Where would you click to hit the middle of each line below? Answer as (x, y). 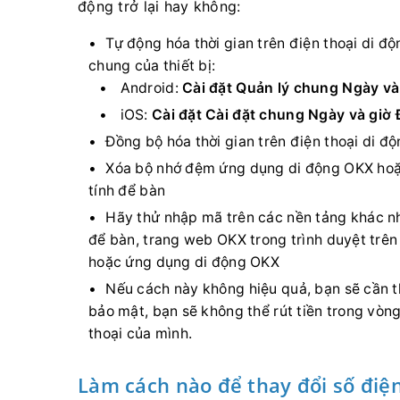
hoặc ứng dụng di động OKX (184, 262)
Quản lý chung (287, 88)
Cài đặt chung (255, 115)
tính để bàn (127, 191)
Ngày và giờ (350, 115)
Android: (151, 88)
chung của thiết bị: (152, 66)
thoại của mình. (141, 333)
